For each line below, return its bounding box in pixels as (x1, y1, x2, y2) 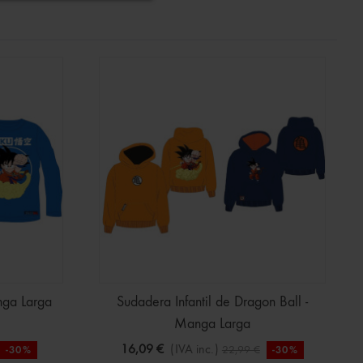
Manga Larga (174, 316, 250, 331)
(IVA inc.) (169, 343, 219, 357)
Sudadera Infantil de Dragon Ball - (117, 294, 308, 310)
